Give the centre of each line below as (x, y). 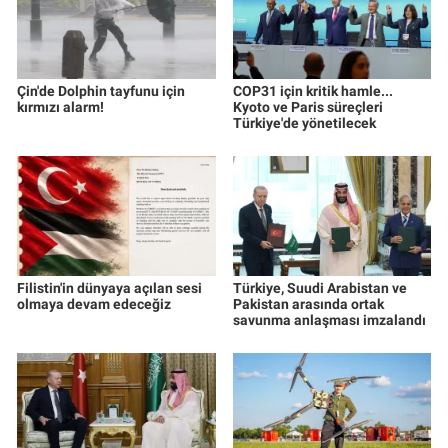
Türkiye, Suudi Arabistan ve (319, 287)
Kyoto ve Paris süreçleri (307, 106)
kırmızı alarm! (60, 106)
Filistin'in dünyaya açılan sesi (109, 287)
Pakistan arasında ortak (308, 303)
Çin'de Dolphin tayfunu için (101, 90)
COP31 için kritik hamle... (312, 90)
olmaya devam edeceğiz (94, 303)
